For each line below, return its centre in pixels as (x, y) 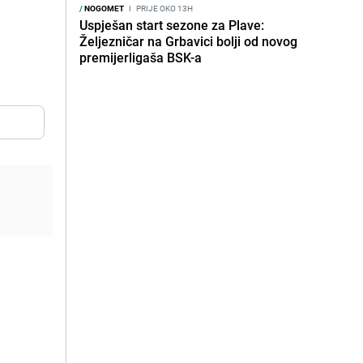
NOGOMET (103, 8)
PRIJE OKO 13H (164, 8)
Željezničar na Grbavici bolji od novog (188, 41)
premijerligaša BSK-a (141, 58)
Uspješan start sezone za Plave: (172, 25)
